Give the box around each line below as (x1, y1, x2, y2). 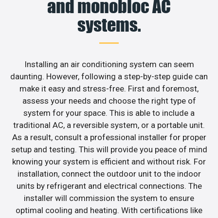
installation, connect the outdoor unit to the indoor (17, 168, 201, 179)
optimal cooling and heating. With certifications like (16, 205, 202, 215)
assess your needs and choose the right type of (22, 95, 196, 106)
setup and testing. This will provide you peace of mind (11, 144, 207, 154)
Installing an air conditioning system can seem (24, 59, 194, 69)
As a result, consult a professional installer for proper (12, 132, 206, 142)
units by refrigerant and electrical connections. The (16, 181, 202, 191)
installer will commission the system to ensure (24, 193, 194, 203)
